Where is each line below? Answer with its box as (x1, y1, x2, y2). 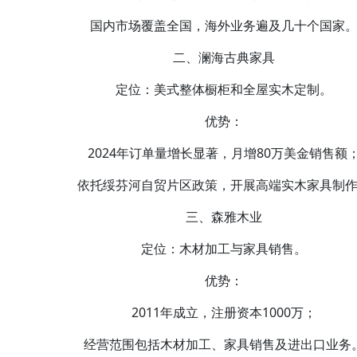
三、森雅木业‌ (186, 208, 262, 226)
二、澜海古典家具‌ (173, 49, 275, 66)
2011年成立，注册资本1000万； (131, 304, 316, 321)
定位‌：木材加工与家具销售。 (141, 240, 307, 257)
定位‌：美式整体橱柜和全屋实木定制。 (116, 80, 332, 98)
